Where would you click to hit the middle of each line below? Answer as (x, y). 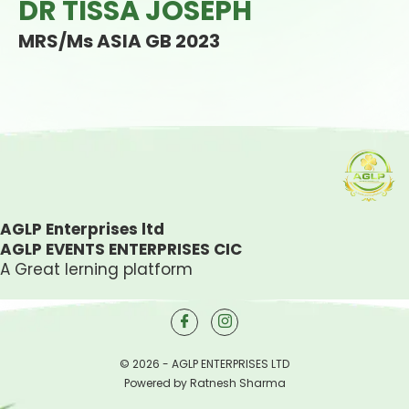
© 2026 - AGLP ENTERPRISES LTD (204, 364)
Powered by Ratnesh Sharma (204, 383)
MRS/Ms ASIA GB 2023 (119, 41)
